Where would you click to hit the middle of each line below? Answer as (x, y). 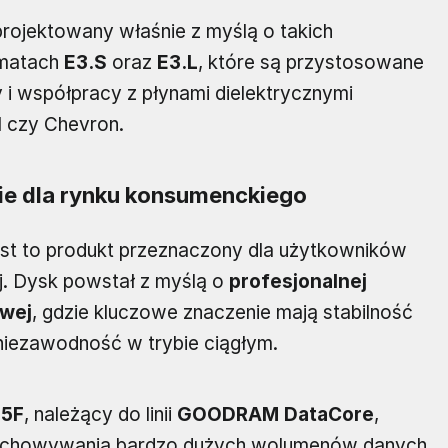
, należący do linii (100, 415)
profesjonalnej (298, 282)
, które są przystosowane (311, 63)
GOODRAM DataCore (275, 415)
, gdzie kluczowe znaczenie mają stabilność (222, 313)
